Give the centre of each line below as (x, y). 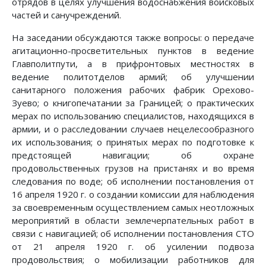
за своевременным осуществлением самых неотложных (133, 208)
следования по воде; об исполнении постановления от (133, 181)
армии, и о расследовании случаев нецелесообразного (133, 129)
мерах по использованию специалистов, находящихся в (133, 116)
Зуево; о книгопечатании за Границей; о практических (133, 103)
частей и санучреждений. (66, 15)
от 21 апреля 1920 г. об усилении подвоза (133, 247)
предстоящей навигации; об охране (133, 155)
